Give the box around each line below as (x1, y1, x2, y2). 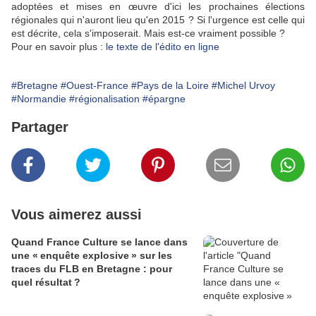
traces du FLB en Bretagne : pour (11, 263, 172, 275)
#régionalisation (69, 93, 140, 105)
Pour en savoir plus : (11, 41, 106, 53)
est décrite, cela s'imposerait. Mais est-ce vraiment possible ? (11, 28, 285, 39)
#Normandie (11, 93, 66, 105)
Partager (11, 119, 68, 135)
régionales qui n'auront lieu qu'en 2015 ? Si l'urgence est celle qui (11, 14, 305, 26)
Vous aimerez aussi (11, 207, 142, 223)
